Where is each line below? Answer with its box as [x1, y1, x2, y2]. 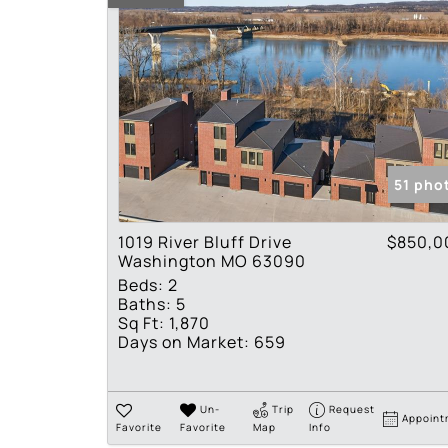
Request [329, 401, 376, 416]
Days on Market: [118, 330, 250, 353]
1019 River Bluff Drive [118, 230, 292, 253]
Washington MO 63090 [118, 249, 306, 272]
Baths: [118, 292, 172, 315]
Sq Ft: [118, 311, 165, 334]
